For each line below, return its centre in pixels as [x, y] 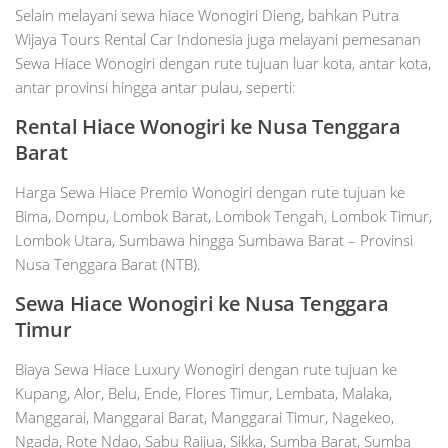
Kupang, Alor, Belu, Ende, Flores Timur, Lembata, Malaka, [203, 393]
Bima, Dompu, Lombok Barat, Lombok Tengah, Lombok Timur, [223, 216]
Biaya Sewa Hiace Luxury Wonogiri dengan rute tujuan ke [206, 369]
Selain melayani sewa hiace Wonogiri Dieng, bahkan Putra [207, 15]
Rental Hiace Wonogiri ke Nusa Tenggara [208, 127]
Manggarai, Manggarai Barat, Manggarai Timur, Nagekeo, [204, 417]
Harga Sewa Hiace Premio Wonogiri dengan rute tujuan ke [210, 192]
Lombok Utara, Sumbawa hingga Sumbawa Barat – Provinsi [214, 240]
